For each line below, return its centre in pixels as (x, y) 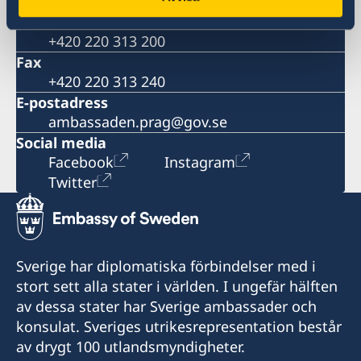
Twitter (73, 183)
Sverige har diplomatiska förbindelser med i (166, 266)
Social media (61, 143)
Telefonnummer (75, 22)
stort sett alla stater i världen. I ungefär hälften (177, 286)
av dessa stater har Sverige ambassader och (166, 307)
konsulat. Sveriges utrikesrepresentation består (179, 327)
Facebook (81, 162)
